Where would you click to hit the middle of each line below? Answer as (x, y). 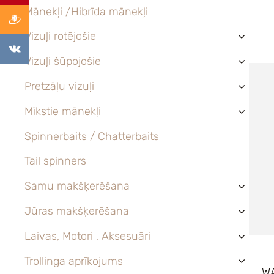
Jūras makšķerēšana (77, 211)
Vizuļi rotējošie (60, 36)
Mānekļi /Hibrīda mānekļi (86, 11)
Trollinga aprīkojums (74, 261)
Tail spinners (55, 161)
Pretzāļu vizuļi (59, 86)
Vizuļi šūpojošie (63, 61)
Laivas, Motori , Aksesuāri (87, 236)
